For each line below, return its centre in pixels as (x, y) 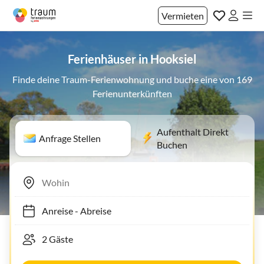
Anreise (52, 210)
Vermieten (183, 15)
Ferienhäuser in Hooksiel (132, 59)
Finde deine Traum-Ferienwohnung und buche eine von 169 (132, 79)
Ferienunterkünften (132, 93)
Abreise (90, 210)
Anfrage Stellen (70, 138)
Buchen (172, 145)
